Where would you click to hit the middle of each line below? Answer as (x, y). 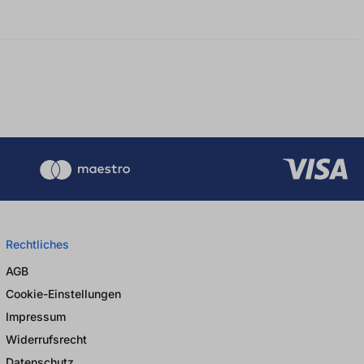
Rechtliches (37, 245)
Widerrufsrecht (46, 340)
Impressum (36, 317)
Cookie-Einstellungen (63, 294)
